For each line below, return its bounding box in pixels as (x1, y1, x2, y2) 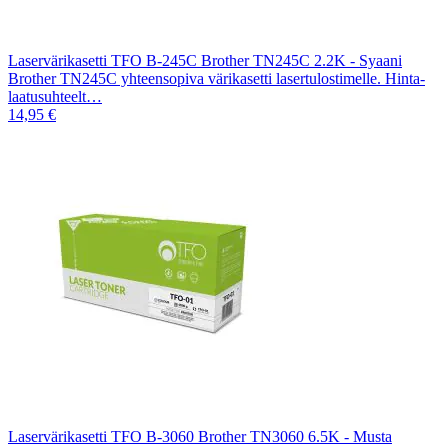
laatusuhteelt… (8, 87, 102, 105)
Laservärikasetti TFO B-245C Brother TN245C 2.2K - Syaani (8, 51, 402, 69)
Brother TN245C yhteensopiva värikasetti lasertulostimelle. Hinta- (8, 69, 425, 87)
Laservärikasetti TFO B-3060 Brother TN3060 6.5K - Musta (8, 427, 392, 445)
